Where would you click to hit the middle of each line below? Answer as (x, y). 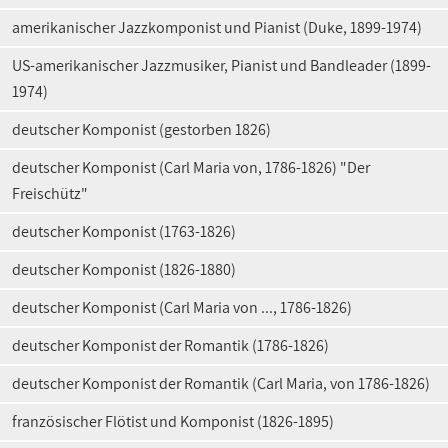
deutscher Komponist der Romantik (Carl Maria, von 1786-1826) (221, 383)
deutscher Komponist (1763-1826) (124, 231)
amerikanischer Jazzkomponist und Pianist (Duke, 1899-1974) (217, 27)
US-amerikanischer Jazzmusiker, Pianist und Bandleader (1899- (221, 65)
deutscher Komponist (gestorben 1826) (141, 129)
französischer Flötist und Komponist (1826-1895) (173, 421)
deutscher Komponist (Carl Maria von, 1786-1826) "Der (191, 167)
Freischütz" (50, 193)
